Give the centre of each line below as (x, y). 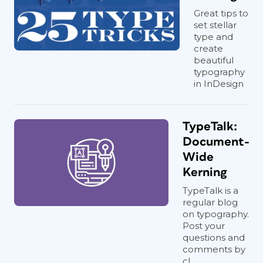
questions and (214, 237)
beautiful (214, 60)
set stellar (215, 25)
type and (213, 36)
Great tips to (221, 13)
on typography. (216, 214)
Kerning (205, 172)
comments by (214, 249)
